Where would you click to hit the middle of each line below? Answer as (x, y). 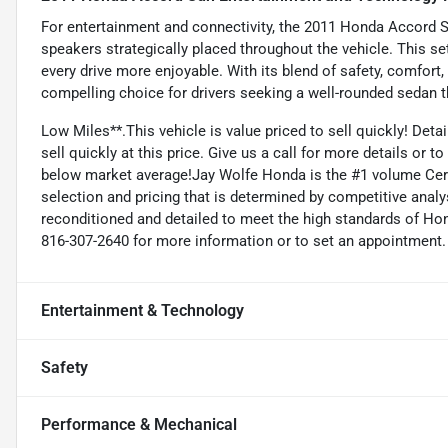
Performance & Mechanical (139, 424)
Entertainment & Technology (142, 310)
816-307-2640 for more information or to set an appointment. (243, 240)
